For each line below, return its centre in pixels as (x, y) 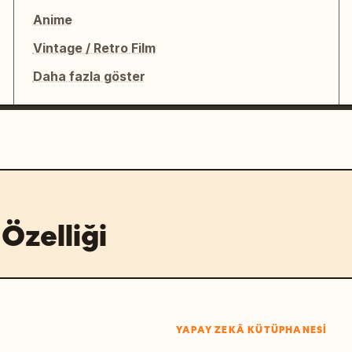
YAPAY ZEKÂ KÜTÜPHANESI (252, 330)
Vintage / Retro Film (94, 48)
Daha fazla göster (89, 76)
